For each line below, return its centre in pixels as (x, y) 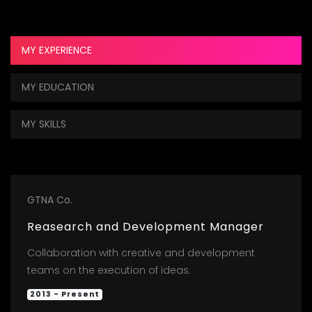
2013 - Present (65, 294)
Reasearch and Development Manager (146, 226)
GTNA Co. (50, 200)
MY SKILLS (44, 124)
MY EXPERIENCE (57, 50)
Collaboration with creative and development (141, 252)
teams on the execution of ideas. (109, 270)
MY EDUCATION (58, 87)
